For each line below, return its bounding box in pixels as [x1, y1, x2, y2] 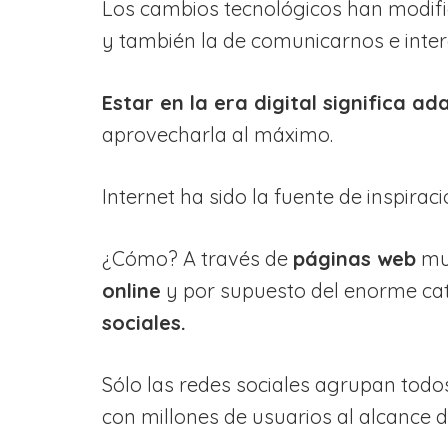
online [102, 277, 161, 303]
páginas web [293, 245, 416, 271]
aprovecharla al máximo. [102, 121, 333, 147]
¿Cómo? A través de [102, 245, 293, 271]
